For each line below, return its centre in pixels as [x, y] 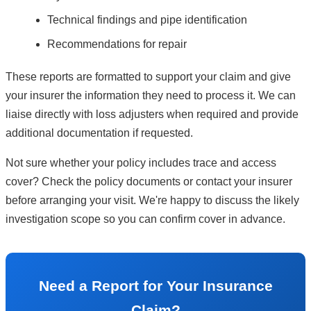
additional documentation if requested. [99, 133]
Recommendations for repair [117, 44]
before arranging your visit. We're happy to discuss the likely [152, 201]
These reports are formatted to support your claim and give [148, 77]
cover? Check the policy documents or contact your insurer [149, 182]
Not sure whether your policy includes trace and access [141, 163]
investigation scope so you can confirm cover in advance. [145, 219]
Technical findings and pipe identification [147, 20]
